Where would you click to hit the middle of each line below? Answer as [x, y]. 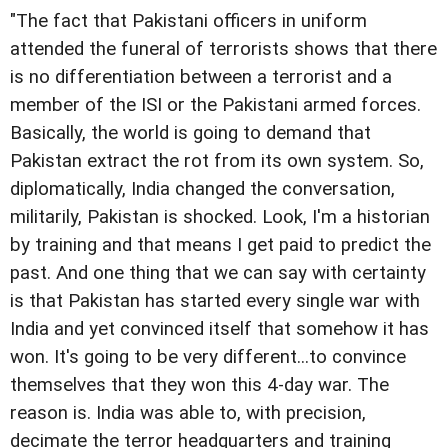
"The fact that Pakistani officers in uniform [188, 20]
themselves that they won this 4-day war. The [199, 384]
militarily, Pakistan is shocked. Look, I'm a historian [220, 216]
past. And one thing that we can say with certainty [218, 272]
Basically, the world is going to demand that [190, 132]
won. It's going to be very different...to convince [208, 356]
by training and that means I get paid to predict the [220, 244]
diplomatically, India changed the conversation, [202, 188]
